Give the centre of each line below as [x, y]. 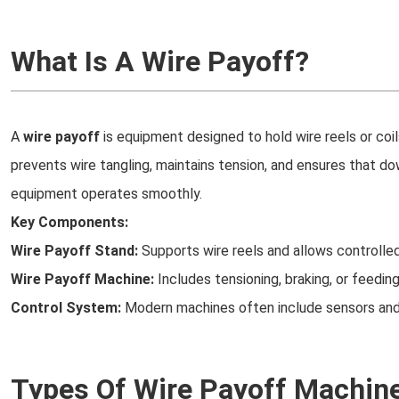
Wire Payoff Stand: [74, 251]
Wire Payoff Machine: [82, 279]
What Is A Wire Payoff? [160, 61]
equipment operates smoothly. [106, 194]
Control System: [66, 308]
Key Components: [69, 222]
